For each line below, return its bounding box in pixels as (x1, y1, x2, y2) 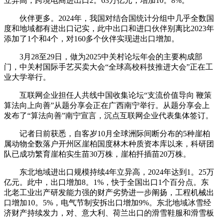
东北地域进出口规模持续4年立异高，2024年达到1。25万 (4, 167, 214, 176)
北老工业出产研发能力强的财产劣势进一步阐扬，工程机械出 (4, 188, 214, 197)
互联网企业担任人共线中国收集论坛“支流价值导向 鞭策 (4, 91, 212, 99)
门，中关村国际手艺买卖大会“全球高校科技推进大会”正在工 (4, 62, 213, 71)
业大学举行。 (4, 73, 51, 81)
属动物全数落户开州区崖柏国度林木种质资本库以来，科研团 (4, 139, 214, 148)
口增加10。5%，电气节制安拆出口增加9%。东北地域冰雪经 (4, 198, 211, 207)
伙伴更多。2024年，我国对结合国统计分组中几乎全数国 (4, 14, 214, 22)
